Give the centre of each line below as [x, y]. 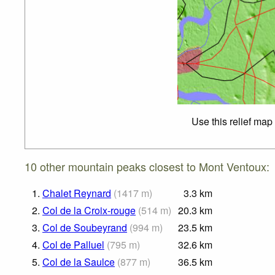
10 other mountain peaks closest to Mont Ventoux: [147, 167]
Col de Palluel [73, 245]
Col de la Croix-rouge [89, 211]
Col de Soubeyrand [85, 228]
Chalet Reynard [77, 193]
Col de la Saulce [79, 262]
